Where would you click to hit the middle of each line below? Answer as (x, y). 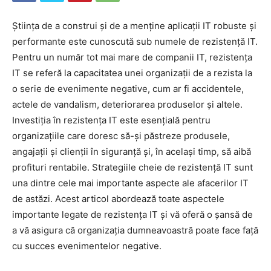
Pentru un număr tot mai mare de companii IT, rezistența (132, 57)
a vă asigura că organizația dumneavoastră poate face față (135, 230)
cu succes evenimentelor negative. (87, 246)
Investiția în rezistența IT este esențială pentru (111, 120)
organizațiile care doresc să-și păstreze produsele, (121, 136)
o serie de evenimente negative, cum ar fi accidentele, (128, 89)
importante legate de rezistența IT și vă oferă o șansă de (132, 215)
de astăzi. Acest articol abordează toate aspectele (118, 199)
